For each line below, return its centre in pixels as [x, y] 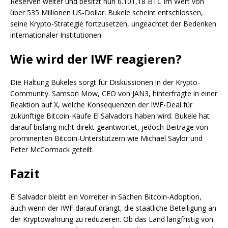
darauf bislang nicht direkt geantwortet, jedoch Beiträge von [109, 127]
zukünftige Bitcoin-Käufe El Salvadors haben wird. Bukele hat [110, 116]
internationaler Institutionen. [56, 35]
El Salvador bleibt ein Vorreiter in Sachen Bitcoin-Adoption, [106, 197]
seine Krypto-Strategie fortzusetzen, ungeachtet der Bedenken [113, 24]
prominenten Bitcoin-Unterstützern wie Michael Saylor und [106, 138]
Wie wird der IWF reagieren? [96, 59]
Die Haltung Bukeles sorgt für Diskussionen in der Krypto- [105, 82]
